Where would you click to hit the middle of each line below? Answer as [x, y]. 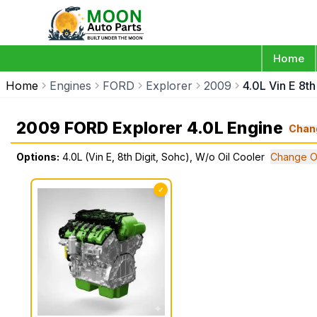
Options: [38, 157]
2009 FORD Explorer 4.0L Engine [150, 128]
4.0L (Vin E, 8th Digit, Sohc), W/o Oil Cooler [163, 157]
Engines [70, 86]
